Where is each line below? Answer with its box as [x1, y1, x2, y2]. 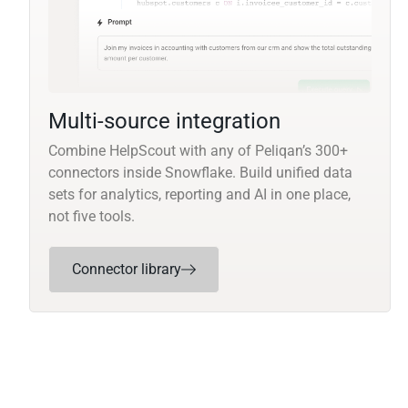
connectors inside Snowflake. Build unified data [48, 164, 352, 182]
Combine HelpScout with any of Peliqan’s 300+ [48, 142, 348, 160]
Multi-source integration [48, 108, 280, 135]
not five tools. [48, 208, 135, 226]
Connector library [72, 260, 181, 279]
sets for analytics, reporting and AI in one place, [48, 186, 351, 204]
